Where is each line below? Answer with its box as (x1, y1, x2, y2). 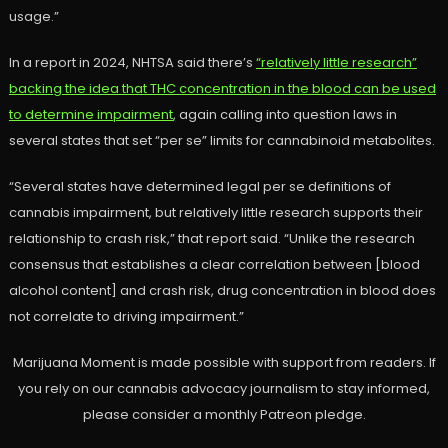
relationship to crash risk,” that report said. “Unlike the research (8, 229, 415, 249)
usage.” (8, 7, 59, 27)
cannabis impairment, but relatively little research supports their (8, 203, 423, 223)
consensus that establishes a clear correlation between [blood (8, 255, 420, 275)
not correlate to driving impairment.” (8, 307, 244, 327)
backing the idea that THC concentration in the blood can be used (8, 79, 436, 99)
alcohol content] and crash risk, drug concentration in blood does (8, 281, 436, 301)
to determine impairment (8, 105, 173, 125)
